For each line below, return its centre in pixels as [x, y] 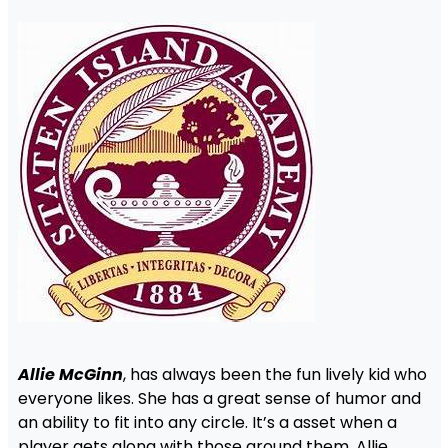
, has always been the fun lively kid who [274, 374]
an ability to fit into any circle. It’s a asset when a [207, 422]
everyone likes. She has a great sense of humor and [219, 398]
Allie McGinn [70, 374]
